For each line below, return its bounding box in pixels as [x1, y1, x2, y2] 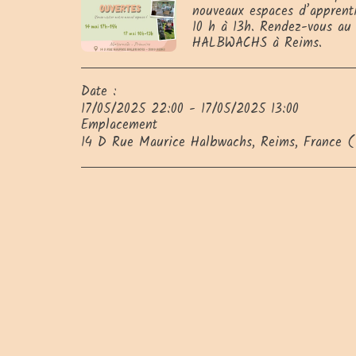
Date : [81, 80, 117, 103]
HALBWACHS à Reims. [192, 32, 322, 54]
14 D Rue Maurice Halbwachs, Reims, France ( [81, 131, 354, 153]
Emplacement [81, 114, 157, 136]
